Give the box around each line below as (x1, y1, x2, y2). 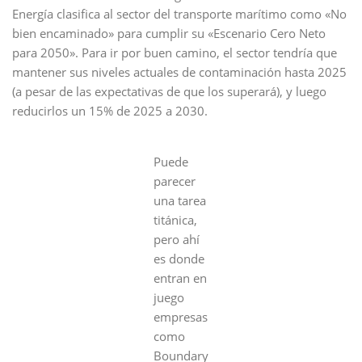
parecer (154, 173, 196, 189)
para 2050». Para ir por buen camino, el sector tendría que (12, 44, 337, 61)
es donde (154, 250, 204, 267)
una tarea (154, 192, 206, 208)
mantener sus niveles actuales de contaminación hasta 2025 (12, 64, 347, 80)
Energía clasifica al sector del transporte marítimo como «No (12, 6, 347, 22)
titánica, (154, 212, 197, 228)
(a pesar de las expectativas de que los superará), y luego (12, 83, 326, 99)
